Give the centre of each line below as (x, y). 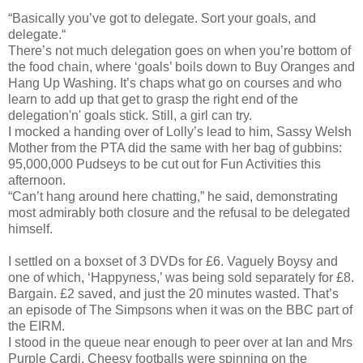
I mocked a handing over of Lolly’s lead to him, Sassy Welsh (180, 131)
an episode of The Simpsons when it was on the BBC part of (180, 310)
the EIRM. (36, 326)
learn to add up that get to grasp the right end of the (153, 99)
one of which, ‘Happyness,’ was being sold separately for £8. (181, 277)
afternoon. (37, 180)
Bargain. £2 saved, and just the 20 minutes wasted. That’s (173, 293)
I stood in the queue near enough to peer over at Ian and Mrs (180, 342)
